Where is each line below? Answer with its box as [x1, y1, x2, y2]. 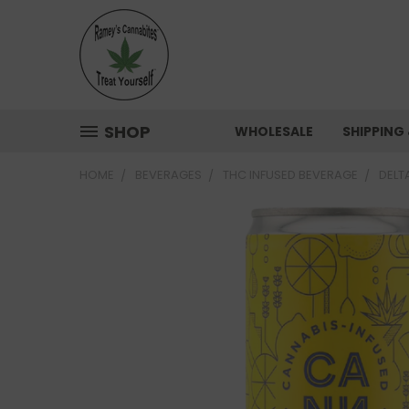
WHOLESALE [235, 122, 313, 141]
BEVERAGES [135, 166, 202, 184]
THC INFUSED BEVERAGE [223, 166, 358, 184]
